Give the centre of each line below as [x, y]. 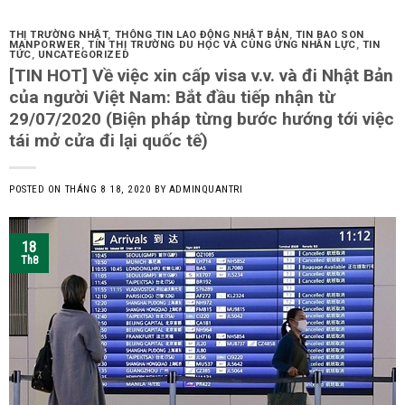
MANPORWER [46, 44]
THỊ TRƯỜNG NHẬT [59, 34]
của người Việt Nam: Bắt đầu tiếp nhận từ [172, 97]
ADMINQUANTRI [206, 189]
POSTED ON [37, 189]
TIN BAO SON [330, 34]
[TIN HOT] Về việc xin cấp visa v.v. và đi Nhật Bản [201, 75]
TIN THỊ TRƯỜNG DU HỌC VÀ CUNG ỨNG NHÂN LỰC [222, 44]
